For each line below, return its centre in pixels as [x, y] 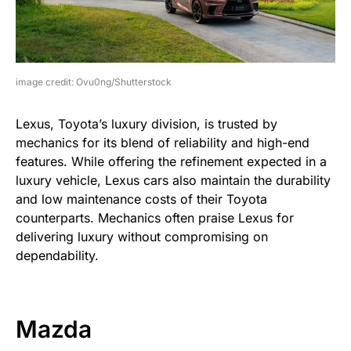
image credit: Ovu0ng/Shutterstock [94, 82]
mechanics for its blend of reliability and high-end [163, 143]
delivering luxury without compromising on [142, 237]
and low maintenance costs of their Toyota [141, 199]
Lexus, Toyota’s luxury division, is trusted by [147, 124]
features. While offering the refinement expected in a [171, 162]
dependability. [57, 256]
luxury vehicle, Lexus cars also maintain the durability [173, 181]
